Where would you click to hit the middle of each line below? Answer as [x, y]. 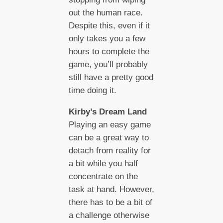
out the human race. [106, 12]
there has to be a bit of [110, 202]
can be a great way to [109, 137]
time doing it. [92, 90]
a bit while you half [103, 163]
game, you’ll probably [108, 64]
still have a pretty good [111, 77]
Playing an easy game [110, 124]
